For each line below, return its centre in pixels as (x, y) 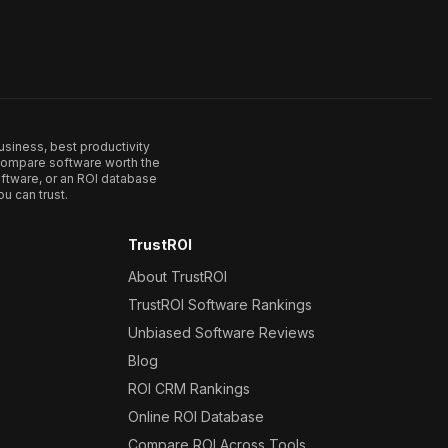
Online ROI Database (196, 416)
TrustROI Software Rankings (220, 304)
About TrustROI (177, 276)
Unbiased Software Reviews (221, 332)
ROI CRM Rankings (189, 388)
